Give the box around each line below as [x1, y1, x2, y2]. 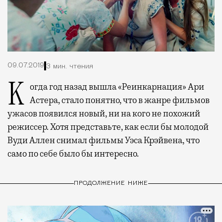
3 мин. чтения [46, 62, 93, 70]
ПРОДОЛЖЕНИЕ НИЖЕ [73, 180, 149, 186]
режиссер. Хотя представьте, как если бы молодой [7, 121, 209, 133]
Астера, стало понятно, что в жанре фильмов [30, 95, 210, 106]
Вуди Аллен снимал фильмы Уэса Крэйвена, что [7, 135, 200, 146]
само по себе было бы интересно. [7, 148, 139, 160]
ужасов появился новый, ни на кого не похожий [7, 108, 200, 119]
